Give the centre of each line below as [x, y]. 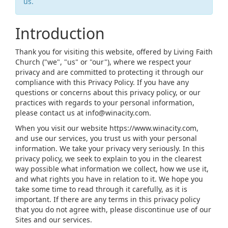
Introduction [60, 33]
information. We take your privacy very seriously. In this [110, 148]
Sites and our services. [54, 220]
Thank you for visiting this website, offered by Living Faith [114, 52]
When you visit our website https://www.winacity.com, [107, 128]
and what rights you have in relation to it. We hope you [109, 179]
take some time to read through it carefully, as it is [101, 189]
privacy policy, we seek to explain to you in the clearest [108, 159]
